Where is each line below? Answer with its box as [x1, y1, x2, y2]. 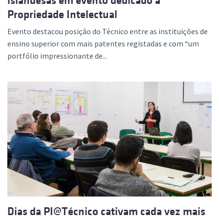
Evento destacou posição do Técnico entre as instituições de [7, 26, 208, 37]
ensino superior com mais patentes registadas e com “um [7, 39, 199, 49]
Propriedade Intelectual [7, 8, 117, 21]
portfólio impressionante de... [7, 51, 107, 61]
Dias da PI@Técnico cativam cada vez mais [7, 205, 205, 218]
